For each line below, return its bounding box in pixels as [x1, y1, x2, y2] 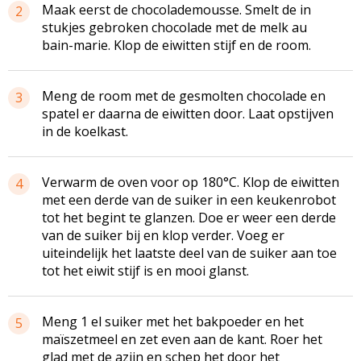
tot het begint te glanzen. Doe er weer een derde [42, 208, 336, 226]
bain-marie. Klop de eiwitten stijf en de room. [42, 35, 311, 54]
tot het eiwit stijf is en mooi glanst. [42, 261, 249, 280]
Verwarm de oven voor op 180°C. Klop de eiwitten [42, 172, 339, 191]
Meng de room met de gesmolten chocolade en [42, 86, 326, 105]
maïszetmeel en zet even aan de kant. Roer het [42, 330, 322, 348]
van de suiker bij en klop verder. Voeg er [42, 226, 284, 244]
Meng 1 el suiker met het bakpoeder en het [42, 312, 304, 330]
